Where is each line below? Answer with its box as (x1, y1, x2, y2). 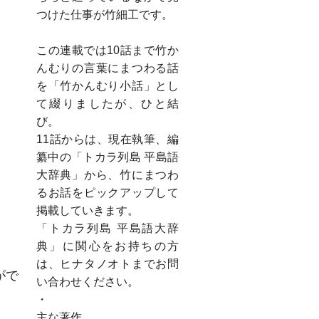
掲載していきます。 (36, 204, 139, 216)
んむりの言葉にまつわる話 (36, 61, 179, 74)
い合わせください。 (36, 275, 139, 288)
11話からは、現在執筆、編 (36, 132, 179, 145)
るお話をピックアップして (36, 186, 179, 199)
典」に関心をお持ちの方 (36, 239, 179, 252)
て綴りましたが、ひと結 (36, 97, 179, 110)
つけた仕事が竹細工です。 (36, 8, 173, 21)
